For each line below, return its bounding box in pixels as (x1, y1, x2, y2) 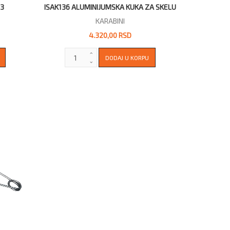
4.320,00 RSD (89, 31, 132, 40)
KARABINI (95, 16, 125, 26)
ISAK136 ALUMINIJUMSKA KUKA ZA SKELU (44, 3, 177, 12)
